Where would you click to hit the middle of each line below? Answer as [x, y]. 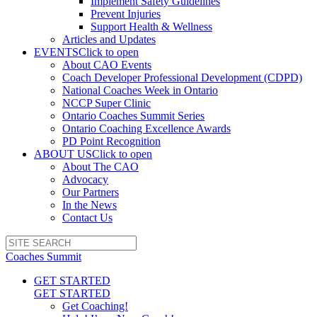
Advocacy [85, 179]
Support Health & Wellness [151, 27]
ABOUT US [63, 154]
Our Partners [91, 192]
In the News [90, 205]
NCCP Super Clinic [106, 103]
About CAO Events [107, 65]
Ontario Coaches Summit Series [133, 116]
